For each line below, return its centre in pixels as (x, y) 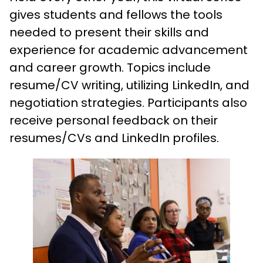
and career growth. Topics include (110, 68)
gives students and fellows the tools (116, 15)
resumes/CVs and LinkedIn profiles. (114, 138)
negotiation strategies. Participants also (128, 103)
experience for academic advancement (129, 50)
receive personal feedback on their (114, 120)
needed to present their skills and (109, 32)
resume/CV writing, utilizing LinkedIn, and (129, 85)
